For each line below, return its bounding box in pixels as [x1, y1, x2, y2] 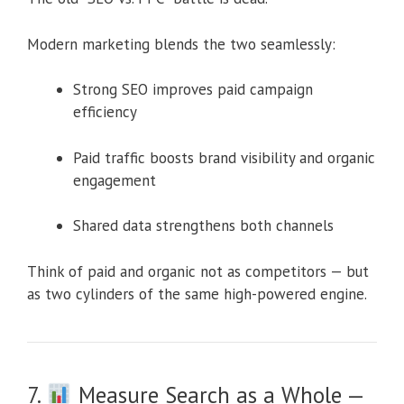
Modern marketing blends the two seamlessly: [27, 33, 335, 54]
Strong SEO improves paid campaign [73, 79, 313, 100]
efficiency [73, 102, 137, 123]
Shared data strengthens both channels [73, 216, 334, 236]
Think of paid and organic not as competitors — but [27, 261, 369, 281]
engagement [73, 170, 156, 190]
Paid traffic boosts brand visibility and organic [73, 147, 375, 168]
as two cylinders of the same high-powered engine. [27, 283, 367, 304]
